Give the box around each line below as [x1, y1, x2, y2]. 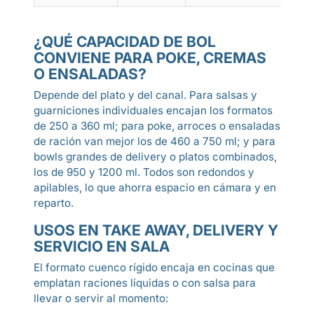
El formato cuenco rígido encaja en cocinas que [34, 261, 275, 274]
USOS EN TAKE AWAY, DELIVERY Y [34, 221, 278, 239]
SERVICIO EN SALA [34, 238, 170, 255]
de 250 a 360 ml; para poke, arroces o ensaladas [34, 119, 280, 132]
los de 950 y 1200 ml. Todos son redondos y [34, 165, 254, 179]
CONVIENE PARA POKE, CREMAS [34, 49, 266, 67]
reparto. [34, 196, 74, 210]
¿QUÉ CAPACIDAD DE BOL [34, 33, 216, 50]
